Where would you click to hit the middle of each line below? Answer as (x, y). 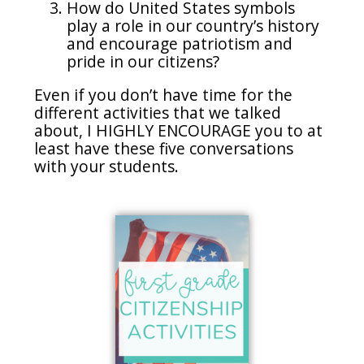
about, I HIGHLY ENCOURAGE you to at (179, 130)
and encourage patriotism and (180, 43)
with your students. (109, 166)
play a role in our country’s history (193, 25)
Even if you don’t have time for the (164, 94)
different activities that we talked (158, 112)
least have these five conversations (164, 148)
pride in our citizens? (143, 61)
